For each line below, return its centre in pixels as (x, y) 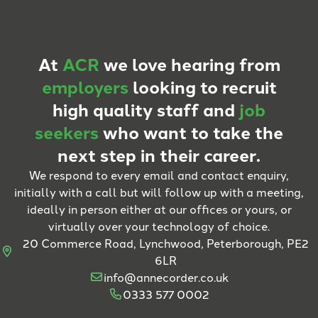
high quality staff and (146, 109)
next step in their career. (159, 154)
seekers (67, 131)
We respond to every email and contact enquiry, (159, 174)
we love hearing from (190, 63)
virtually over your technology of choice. (159, 225)
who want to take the (191, 131)
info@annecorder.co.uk (166, 276)
